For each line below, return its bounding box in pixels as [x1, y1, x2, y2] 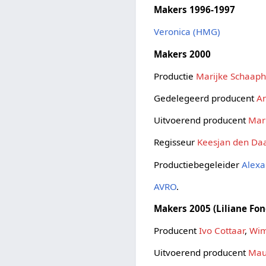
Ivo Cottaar [199, 224, 245, 237]
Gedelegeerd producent [154, 92, 257, 104]
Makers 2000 [154, 47, 211, 60]
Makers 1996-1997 [154, 4, 236, 16]
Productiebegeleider [154, 158, 242, 170]
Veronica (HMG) [154, 26, 221, 38]
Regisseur [154, 136, 198, 148]
